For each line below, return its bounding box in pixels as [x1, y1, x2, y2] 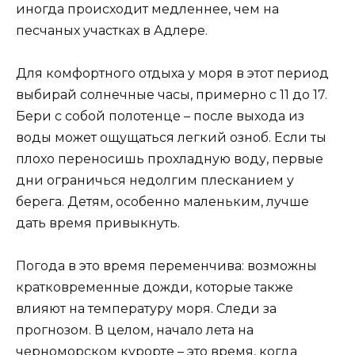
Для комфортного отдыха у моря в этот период [16, 66, 329, 82]
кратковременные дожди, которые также [16, 280, 293, 296]
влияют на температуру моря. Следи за [16, 301, 277, 317]
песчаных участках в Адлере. [16, 22, 208, 38]
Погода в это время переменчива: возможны [16, 258, 317, 274]
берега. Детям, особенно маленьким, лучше [16, 194, 309, 210]
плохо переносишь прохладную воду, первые [16, 151, 323, 167]
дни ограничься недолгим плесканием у [16, 173, 294, 189]
